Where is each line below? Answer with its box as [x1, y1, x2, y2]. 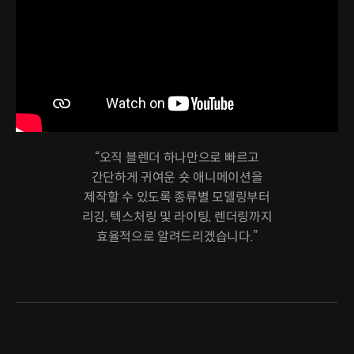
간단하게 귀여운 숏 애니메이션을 [91, 168, 263, 186]
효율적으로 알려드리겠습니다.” [96, 228, 258, 245]
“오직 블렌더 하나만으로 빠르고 [95, 149, 259, 166]
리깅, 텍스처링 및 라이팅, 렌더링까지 [81, 208, 273, 225]
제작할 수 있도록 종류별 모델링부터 [84, 188, 270, 205]
